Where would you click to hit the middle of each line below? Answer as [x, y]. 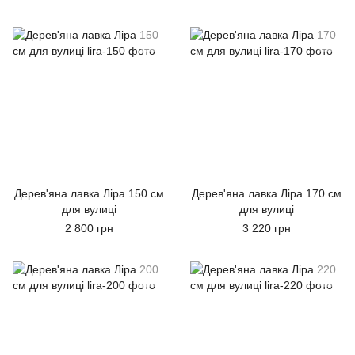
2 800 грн [89, 228]
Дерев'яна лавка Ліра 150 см [89, 193]
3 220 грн [266, 228]
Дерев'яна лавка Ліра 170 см [266, 193]
